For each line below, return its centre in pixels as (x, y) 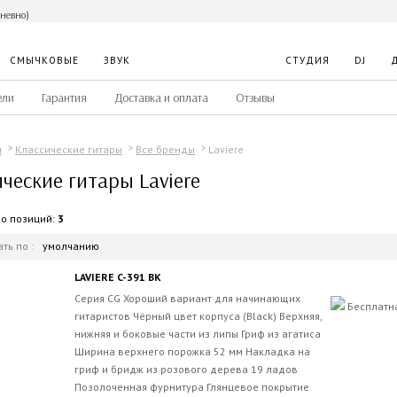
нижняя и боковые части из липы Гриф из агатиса (198, 333)
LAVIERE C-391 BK (118, 276)
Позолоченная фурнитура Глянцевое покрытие (192, 386)
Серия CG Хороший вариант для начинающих (187, 298)
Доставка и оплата (161, 98)
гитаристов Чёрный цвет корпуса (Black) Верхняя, (198, 315)
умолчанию (71, 245)
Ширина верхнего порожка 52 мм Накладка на (192, 351)
